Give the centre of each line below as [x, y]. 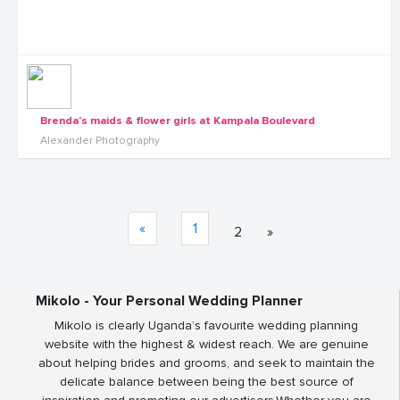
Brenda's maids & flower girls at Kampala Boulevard [178, 121]
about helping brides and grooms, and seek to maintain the [206, 363]
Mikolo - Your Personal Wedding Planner [169, 301]
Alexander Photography [100, 141]
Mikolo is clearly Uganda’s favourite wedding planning [206, 325]
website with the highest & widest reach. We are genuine [206, 344]
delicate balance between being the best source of [206, 382]
